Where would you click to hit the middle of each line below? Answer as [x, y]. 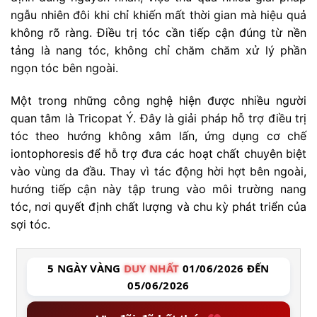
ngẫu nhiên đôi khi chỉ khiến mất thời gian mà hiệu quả [158, 15]
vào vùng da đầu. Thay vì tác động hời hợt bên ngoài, [158, 172]
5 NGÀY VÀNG [86, 268]
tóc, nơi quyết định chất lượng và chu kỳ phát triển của [158, 207]
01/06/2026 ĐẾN [224, 268]
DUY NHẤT [151, 268]
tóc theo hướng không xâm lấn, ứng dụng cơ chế [158, 136]
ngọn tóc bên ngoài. [64, 68]
